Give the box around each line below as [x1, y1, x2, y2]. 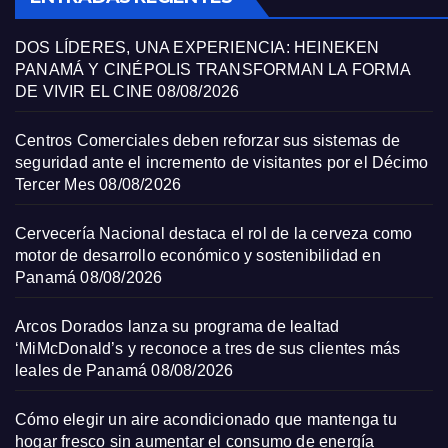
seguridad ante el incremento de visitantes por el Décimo [15, 154, 429, 171]
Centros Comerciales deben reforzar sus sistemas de [15, 132, 401, 149]
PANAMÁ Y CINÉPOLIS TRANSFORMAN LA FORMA [15, 61, 410, 78]
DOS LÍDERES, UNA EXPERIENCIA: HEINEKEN [15, 39, 380, 56]
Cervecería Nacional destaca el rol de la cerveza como [15, 225, 413, 242]
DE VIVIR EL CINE [15, 83, 154, 100]
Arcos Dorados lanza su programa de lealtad [15, 318, 340, 335]
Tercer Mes [15, 176, 95, 193]
